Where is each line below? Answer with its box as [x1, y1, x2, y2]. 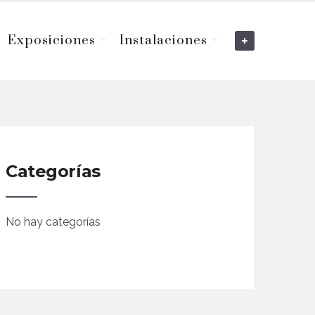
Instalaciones [120, 32, 208, 49]
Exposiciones [8, 32, 96, 49]
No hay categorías [6, 215, 101, 229]
